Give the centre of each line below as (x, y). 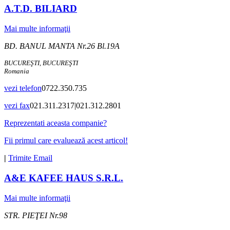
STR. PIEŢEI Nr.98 (36, 215)
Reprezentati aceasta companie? (55, 123)
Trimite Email (30, 158)
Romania (17, 71)
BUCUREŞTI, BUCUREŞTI (41, 63)
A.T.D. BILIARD (41, 9)
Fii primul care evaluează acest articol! (66, 141)
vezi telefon (23, 88)
